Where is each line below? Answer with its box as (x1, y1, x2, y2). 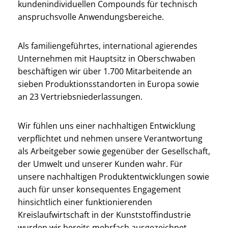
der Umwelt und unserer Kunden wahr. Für (18, 158, 183, 170)
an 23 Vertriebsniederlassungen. (18, 91, 142, 103)
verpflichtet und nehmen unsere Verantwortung (18, 133, 203, 145)
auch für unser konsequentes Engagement (18, 184, 181, 195)
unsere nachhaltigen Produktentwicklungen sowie (18, 171, 209, 183)
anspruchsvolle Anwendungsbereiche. (18, 11, 164, 23)
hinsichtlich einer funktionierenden (18, 196, 152, 208)
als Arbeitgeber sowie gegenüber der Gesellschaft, (18, 146, 210, 157)
